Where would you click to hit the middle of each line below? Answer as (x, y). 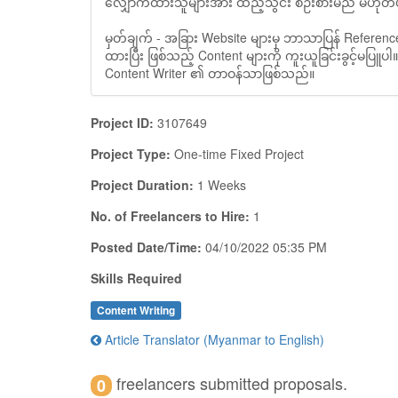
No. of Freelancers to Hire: (170, 216)
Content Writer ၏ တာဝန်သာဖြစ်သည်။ (210, 73)
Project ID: (122, 123)
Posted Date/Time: (146, 247)
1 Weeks (222, 185)
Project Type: (131, 154)
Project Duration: (142, 185)
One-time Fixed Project (239, 154)
